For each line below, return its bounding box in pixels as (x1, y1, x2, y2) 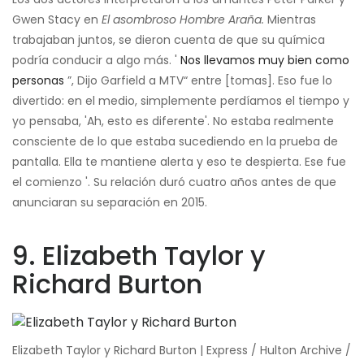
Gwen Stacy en (12, 11, 102, 28)
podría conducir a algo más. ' (12, 51, 180, 68)
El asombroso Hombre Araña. (102, 11, 264, 28)
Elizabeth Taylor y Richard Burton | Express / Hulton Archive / (12, 341, 351, 358)
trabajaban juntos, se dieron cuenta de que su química (12, 31, 325, 48)
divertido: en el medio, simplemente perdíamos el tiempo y (12, 92, 349, 109)
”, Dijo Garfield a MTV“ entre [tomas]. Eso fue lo (64, 71, 332, 89)
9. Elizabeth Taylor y (12, 236, 266, 274)
